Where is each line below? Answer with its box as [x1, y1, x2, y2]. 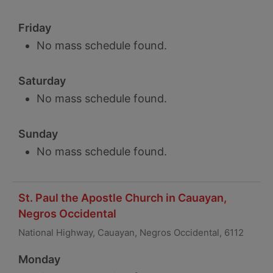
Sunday [18, 127, 58, 140]
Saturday [18, 74, 66, 87]
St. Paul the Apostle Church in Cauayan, [18, 191, 227, 204]
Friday [18, 21, 51, 34]
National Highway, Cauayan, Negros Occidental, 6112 [18, 227, 244, 238]
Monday [18, 253, 60, 266]
